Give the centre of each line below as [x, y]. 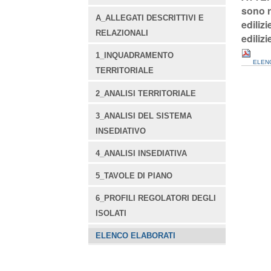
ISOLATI [111, 213]
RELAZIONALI [122, 33]
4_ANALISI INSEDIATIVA [142, 153]
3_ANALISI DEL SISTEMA [144, 116]
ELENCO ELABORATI [136, 236]
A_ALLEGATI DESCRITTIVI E [150, 18]
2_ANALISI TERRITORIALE [146, 93]
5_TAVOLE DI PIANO [134, 175]
